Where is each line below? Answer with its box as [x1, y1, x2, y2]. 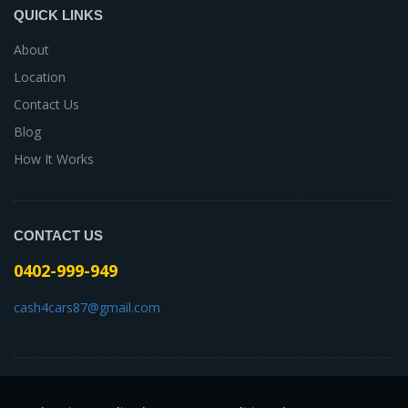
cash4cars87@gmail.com [14, 298, 160, 316]
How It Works [14, 149, 94, 168]
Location [14, 67, 66, 86]
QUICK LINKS [14, 6, 103, 23]
